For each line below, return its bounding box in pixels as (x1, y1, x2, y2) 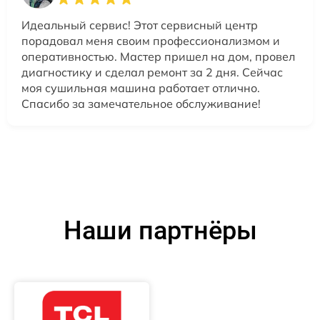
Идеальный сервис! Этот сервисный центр (21, 18, 258, 32)
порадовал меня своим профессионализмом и (21, 34, 280, 48)
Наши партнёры (63, 216, 257, 246)
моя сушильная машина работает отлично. (21, 81, 260, 95)
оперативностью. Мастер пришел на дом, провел (21, 49, 295, 64)
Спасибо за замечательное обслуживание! (21, 96, 261, 111)
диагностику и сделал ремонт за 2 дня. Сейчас (21, 65, 283, 79)
